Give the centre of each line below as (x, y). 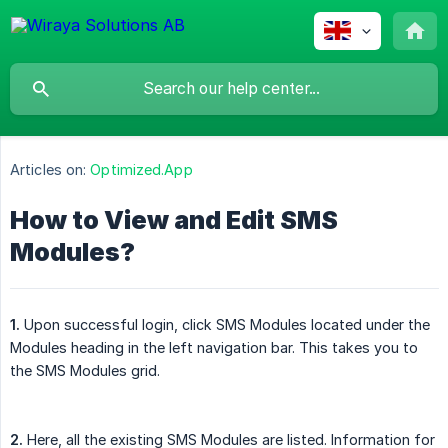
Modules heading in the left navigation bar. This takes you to (214, 348)
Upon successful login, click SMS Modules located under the (225, 325)
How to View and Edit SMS (174, 220)
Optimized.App (141, 170)
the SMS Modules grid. (85, 371)
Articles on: (48, 170)
